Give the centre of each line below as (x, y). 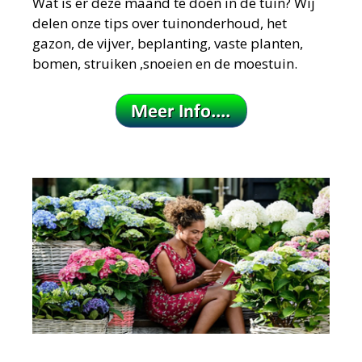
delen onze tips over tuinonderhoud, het (160, 23)
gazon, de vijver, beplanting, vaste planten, (168, 43)
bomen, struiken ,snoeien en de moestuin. (165, 63)
